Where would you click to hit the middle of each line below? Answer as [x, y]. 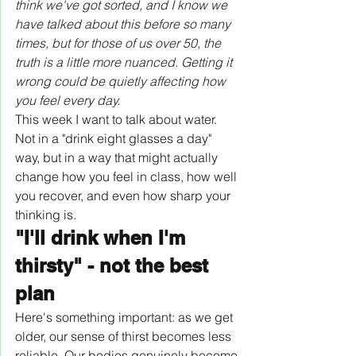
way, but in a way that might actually [118, 157]
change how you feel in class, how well [128, 176]
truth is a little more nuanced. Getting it [125, 62]
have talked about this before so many [124, 23]
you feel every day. [68, 100]
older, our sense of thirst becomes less [125, 336]
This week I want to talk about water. [118, 119]
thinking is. [46, 214]
